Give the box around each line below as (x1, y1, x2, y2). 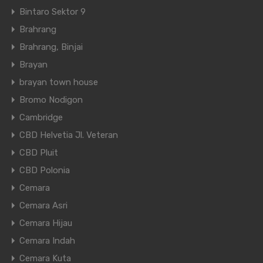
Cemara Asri (19, 200, 68, 211)
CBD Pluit (19, 147, 58, 159)
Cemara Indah (19, 235, 75, 247)
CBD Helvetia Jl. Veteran (19, 130, 118, 141)
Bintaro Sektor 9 (19, 6, 86, 18)
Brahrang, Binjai (19, 42, 83, 53)
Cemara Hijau (19, 218, 72, 229)
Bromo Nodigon (19, 95, 83, 106)
